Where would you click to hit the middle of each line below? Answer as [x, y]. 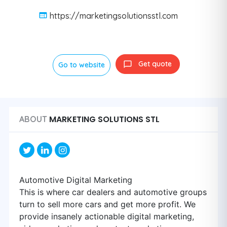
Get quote [155, 64]
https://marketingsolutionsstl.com [113, 15]
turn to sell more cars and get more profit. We [107, 204]
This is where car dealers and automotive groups [113, 192]
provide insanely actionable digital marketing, [107, 216]
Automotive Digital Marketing [76, 180]
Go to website [81, 65]
